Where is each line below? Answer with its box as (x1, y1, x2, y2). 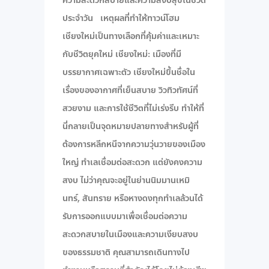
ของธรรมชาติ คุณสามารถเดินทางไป (62, 246, 190, 259)
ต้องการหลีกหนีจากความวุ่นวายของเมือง (62, 138, 205, 151)
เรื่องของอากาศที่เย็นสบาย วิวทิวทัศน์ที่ (62, 84, 198, 97)
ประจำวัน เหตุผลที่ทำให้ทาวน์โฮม (62, 12, 180, 25)
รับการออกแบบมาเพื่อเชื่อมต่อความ (62, 210, 187, 223)
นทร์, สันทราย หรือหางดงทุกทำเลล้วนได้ (62, 192, 203, 205)
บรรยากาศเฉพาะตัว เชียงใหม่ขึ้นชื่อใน (62, 66, 195, 79)
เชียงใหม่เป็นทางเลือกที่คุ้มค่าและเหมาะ (62, 30, 199, 43)
